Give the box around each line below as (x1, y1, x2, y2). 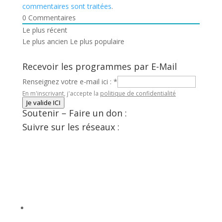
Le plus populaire (69, 37, 124, 46)
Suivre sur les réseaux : (22, 121, 119, 133)
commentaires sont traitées (22, 1, 111, 11)
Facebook (28, 137, 60, 147)
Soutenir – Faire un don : (22, 107, 127, 119)
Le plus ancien (22, 37, 68, 46)
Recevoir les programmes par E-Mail (22, 60, 177, 72)
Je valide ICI (26, 98, 60, 107)
